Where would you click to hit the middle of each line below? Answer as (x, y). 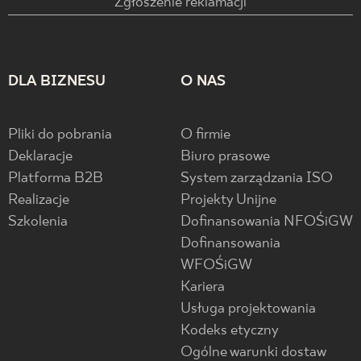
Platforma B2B (56, 178)
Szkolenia (38, 222)
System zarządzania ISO (257, 178)
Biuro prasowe (225, 157)
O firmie (205, 135)
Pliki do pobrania (60, 135)
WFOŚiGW (216, 266)
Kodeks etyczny (230, 331)
